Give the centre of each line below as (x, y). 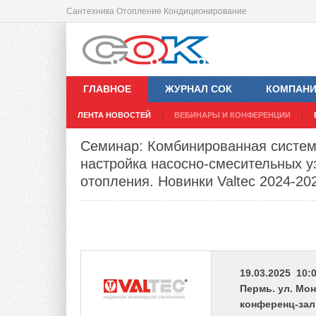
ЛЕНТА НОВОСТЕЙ (114, 115)
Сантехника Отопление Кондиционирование (157, 11)
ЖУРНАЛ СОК (199, 89)
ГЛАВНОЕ (107, 89)
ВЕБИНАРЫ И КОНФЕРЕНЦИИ (232, 115)
